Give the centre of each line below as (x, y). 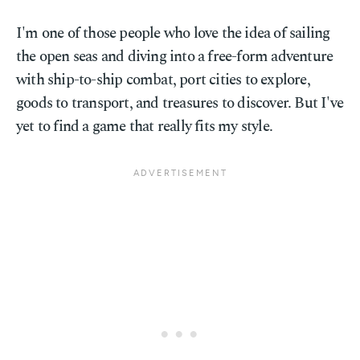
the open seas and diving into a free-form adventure (175, 57)
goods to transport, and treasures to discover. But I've (180, 103)
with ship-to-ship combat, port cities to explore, (163, 80)
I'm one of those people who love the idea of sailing (173, 33)
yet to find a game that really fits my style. (145, 127)
